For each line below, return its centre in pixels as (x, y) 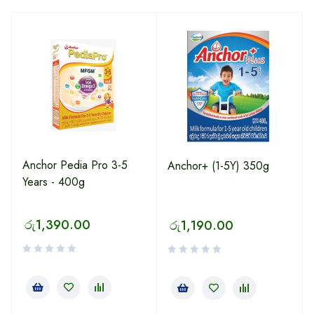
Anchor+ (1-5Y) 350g (218, 166)
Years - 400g (54, 182)
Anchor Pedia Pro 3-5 (75, 165)
